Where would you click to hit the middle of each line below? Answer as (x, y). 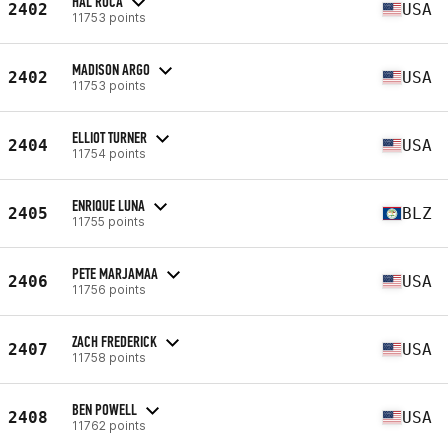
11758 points (109, 357)
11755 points (108, 221)
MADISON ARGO (111, 69)
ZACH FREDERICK (114, 341)
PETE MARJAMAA (115, 273)
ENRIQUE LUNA (108, 205)
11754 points (109, 153)
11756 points (109, 289)
